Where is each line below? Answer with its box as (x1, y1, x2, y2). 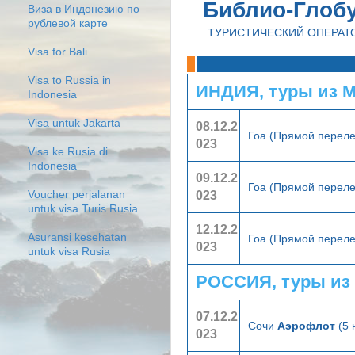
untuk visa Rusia (28, 246, 110, 258)
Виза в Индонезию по (28, 3, 139, 16)
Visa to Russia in (28, 74, 111, 87)
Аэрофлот (277, 319, 335, 332)
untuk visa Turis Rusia (28, 203, 138, 216)
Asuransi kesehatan (28, 231, 127, 244)
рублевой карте (28, 17, 108, 30)
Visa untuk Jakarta (28, 117, 120, 130)
